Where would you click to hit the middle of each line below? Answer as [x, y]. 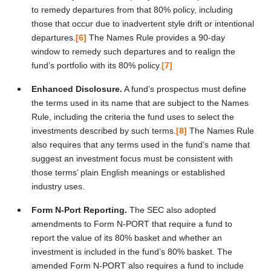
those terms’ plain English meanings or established [128, 172]
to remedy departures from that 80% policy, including [132, 9]
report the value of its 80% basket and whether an [127, 237]
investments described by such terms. [104, 130]
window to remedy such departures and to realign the [133, 51]
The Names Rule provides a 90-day [156, 37]
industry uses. [58, 186]
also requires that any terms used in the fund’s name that [141, 144]
